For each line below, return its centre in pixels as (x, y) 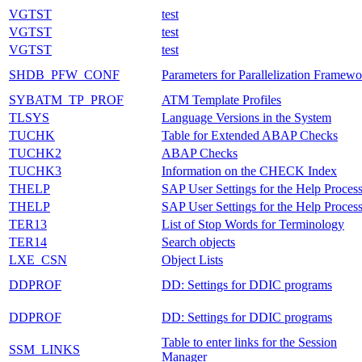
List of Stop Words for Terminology (253, 224)
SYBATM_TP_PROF (66, 99)
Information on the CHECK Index (249, 170)
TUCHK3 (35, 170)
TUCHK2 (35, 153)
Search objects (198, 242)
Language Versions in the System (246, 117)
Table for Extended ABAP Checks (250, 135)
